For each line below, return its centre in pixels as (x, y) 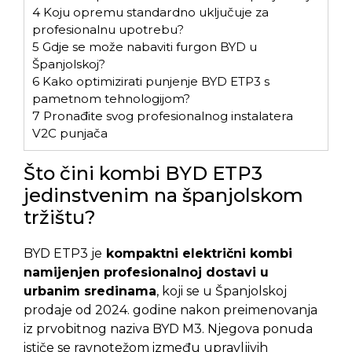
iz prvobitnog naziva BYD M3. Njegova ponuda (168, 329)
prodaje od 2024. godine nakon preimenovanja (170, 310)
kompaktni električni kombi (197, 254)
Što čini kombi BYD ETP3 (143, 174)
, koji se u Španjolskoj (222, 291)
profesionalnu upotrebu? (108, 29)
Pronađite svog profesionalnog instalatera (167, 115)
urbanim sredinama (90, 291)
